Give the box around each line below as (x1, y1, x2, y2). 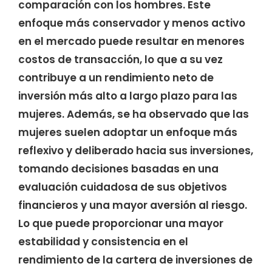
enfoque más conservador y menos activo (18, 15, 245, 30)
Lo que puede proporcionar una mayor (18, 216, 223, 231)
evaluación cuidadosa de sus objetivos (18, 179, 227, 194)
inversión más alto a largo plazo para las (18, 88, 237, 103)
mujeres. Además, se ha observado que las (18, 106, 249, 121)
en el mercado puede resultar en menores (18, 33, 245, 49)
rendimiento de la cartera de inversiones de (18, 252, 253, 267)
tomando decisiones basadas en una (18, 161, 219, 176)
